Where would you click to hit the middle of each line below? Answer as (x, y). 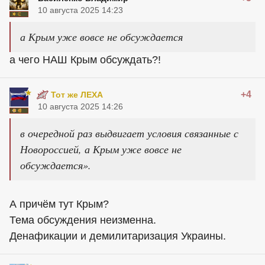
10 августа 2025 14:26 (80, 107)
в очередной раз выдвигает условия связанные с (129, 133)
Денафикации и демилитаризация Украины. (118, 236)
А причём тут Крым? (59, 204)
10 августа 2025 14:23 (80, 10)
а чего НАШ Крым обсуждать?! (85, 60)
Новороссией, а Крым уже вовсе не (101, 149)
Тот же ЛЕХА (77, 95)
